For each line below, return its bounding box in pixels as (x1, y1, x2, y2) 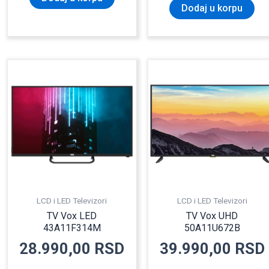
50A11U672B (184, 222, 240, 234)
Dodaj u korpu (181, 2, 243, 14)
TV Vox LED (47, 210, 97, 222)
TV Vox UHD (186, 210, 238, 222)
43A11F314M (43, 222, 101, 234)
